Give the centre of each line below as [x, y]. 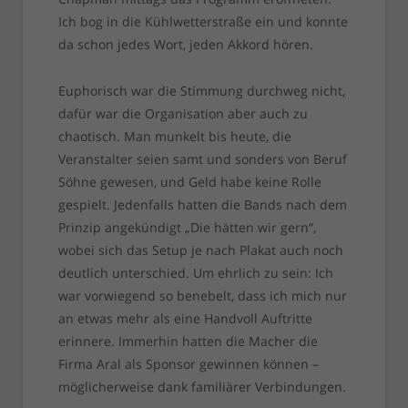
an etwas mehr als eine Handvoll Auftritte [185, 319]
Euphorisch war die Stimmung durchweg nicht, [201, 91]
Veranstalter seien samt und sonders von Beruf [202, 159]
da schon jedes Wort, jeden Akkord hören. [185, 45]
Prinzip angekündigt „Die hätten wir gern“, [187, 228]
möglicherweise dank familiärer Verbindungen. [202, 387]
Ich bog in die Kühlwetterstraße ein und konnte [203, 22]
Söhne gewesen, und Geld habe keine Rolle [189, 182]
